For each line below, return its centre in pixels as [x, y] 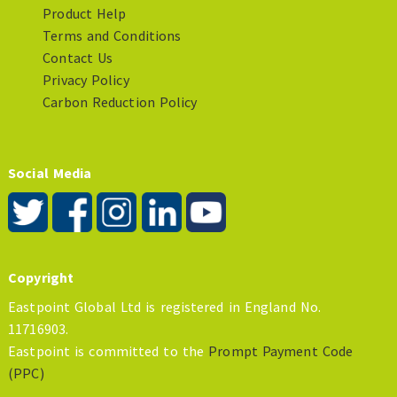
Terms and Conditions [112, 36]
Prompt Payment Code [281, 351]
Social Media [50, 172]
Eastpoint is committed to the [109, 351]
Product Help [85, 14]
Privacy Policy [86, 80]
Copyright [41, 277]
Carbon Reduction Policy [120, 102]
